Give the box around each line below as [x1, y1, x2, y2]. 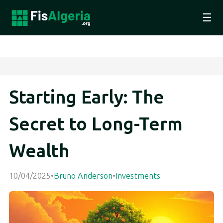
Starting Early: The [9, 87, 164, 108]
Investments [115, 171, 160, 181]
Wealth [9, 140, 69, 162]
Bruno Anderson [54, 171, 112, 181]
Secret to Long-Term [9, 113, 183, 135]
